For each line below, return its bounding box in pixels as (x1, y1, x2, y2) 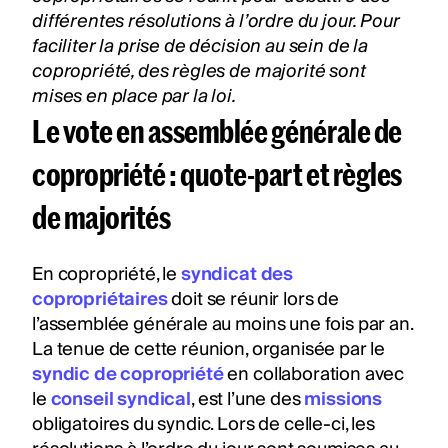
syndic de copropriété (32, 358, 224, 390)
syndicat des (180, 258, 294, 290)
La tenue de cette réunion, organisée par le (32, 333, 386, 365)
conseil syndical (50, 383, 191, 415)
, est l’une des (190, 383, 305, 415)
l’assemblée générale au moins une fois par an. (32, 308, 413, 340)
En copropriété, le (32, 258, 181, 290)
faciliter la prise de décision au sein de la (32, 30, 368, 62)
